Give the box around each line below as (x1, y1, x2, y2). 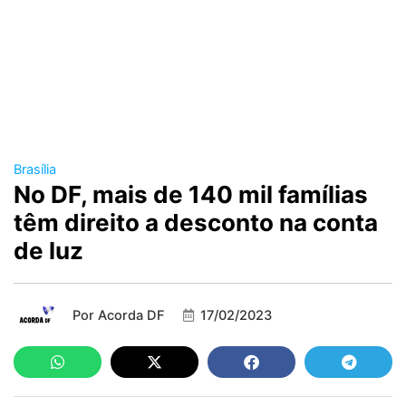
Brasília (14, 161, 56, 179)
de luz (14, 237, 83, 266)
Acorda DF (94, 307, 165, 324)
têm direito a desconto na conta (14, 208, 378, 237)
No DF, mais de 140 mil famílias (14, 180, 368, 209)
